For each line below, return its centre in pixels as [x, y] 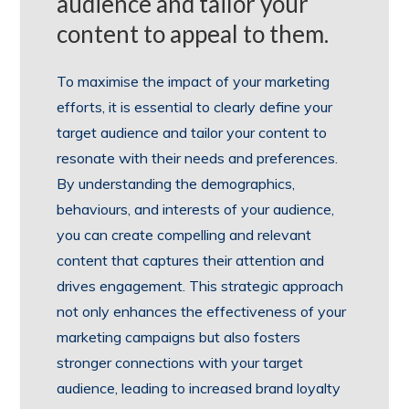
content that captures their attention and [191, 261]
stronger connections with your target [180, 363]
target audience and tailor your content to [192, 133]
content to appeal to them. [193, 34]
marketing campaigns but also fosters [179, 337]
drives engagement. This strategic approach [200, 286]
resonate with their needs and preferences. [198, 158]
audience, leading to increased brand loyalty [199, 388]
